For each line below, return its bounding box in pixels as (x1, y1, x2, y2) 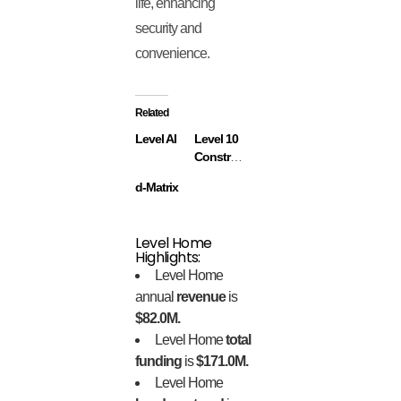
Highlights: (135, 247, 200, 268)
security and (135, 21, 202, 36)
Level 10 (194, 132, 239, 146)
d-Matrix (135, 180, 179, 194)
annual (135, 289, 175, 304)
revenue (174, 289, 226, 304)
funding (135, 354, 183, 369)
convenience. (135, 46, 210, 61)
